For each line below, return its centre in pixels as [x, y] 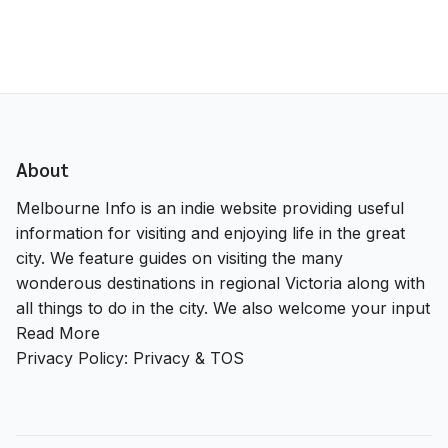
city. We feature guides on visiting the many [179, 258]
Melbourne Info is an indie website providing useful [210, 208]
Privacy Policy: [74, 358]
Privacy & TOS [188, 358]
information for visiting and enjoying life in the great [210, 233]
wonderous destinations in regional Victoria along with [220, 283]
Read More [58, 333]
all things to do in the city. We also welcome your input [223, 308]
